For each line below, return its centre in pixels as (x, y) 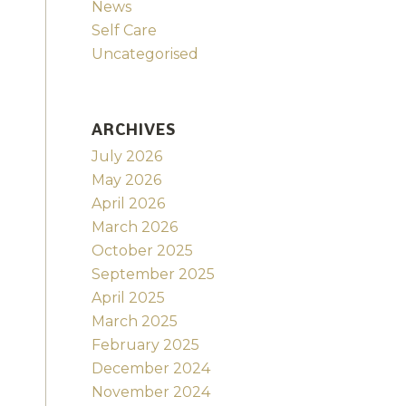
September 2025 (153, 275)
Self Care (124, 31)
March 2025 (134, 322)
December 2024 (150, 369)
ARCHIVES (133, 130)
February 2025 (145, 345)
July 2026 (126, 157)
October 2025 (142, 251)
